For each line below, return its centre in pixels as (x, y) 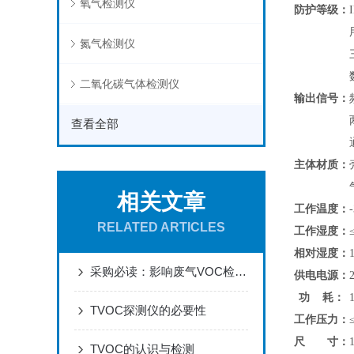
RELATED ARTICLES (161, 227)
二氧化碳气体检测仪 (129, 84)
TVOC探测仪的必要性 (148, 310)
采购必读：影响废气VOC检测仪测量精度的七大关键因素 (241, 271)
